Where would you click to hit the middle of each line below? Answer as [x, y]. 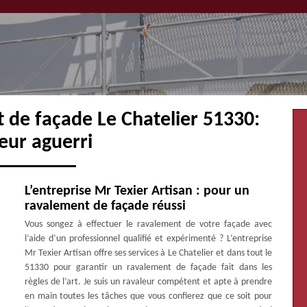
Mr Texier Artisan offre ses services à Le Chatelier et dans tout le [148, 253]
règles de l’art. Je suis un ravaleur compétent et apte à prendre [148, 282]
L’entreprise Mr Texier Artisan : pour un [137, 191]
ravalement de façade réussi [105, 206]
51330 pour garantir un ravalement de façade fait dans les [148, 268]
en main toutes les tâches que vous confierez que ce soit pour [148, 296]
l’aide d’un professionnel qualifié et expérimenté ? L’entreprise [148, 239]
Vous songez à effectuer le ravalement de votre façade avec [148, 224]
